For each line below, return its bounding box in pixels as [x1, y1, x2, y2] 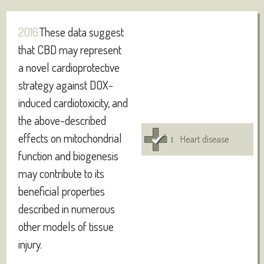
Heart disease [180, 133, 229, 145]
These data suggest [39, 24, 124, 39]
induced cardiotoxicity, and [18, 95, 128, 110]
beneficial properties [18, 183, 105, 199]
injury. [18, 236, 42, 252]
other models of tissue [18, 219, 114, 234]
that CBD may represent [18, 42, 122, 57]
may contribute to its [18, 166, 105, 181]
